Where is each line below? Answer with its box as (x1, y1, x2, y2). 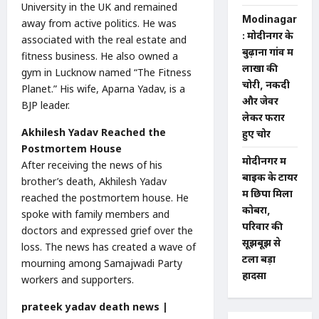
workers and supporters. (21, 272, 134, 286)
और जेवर (241, 95, 278, 108)
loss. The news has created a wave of (21, 239, 196, 253)
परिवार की (241, 220, 283, 233)
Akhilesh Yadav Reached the (21, 125, 166, 139)
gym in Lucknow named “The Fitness (21, 65, 192, 79)
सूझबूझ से (241, 236, 281, 249)
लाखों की (241, 62, 278, 75)
